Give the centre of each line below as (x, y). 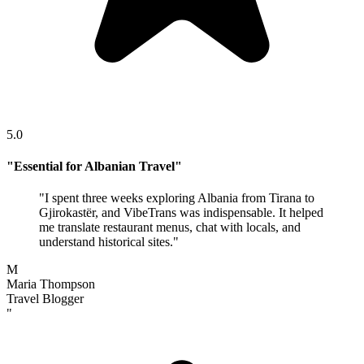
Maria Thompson (51, 284)
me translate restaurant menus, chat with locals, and (170, 227)
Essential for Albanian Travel (94, 167)
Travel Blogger (45, 299)
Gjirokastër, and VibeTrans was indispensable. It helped (181, 213)
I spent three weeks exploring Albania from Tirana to (180, 198)
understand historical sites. (106, 242)
